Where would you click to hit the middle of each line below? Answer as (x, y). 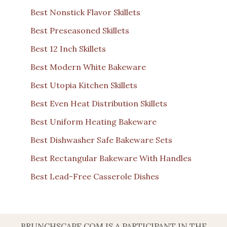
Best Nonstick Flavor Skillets (85, 12)
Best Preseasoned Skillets (80, 30)
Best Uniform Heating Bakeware (93, 121)
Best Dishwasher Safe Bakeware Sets (101, 140)
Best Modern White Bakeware (88, 67)
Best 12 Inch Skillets (68, 48)
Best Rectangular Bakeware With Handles (111, 158)
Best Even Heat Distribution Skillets (99, 103)
